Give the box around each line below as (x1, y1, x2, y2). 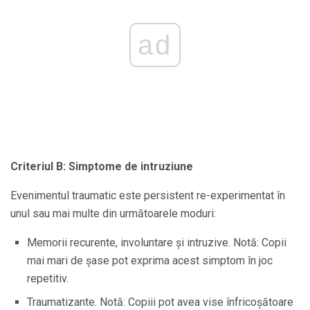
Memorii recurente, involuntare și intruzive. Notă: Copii (27, 235, 286, 249)
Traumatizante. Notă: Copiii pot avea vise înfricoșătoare (27, 295, 293, 309)
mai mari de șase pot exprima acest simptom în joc (27, 253, 273, 267)
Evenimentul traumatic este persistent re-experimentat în (10, 188, 285, 202)
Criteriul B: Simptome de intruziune (10, 159, 193, 173)
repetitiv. (27, 271, 69, 285)
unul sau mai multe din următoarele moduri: (10, 206, 216, 220)
